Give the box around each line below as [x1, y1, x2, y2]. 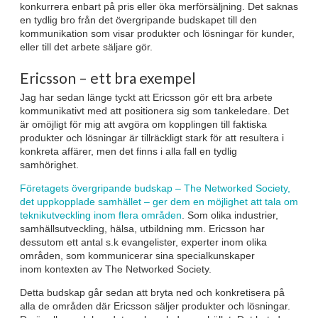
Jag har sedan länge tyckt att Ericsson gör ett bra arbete [20, 92, 273, 104]
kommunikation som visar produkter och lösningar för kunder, [20, 27, 295, 39]
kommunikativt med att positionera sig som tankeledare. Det [20, 105, 289, 117]
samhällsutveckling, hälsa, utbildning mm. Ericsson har [20, 223, 265, 235]
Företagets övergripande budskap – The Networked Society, [20, 182, 290, 194]
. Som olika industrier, [182, 209, 278, 221]
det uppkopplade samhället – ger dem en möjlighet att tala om [20, 196, 298, 208]
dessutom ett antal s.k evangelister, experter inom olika [20, 236, 267, 248]
